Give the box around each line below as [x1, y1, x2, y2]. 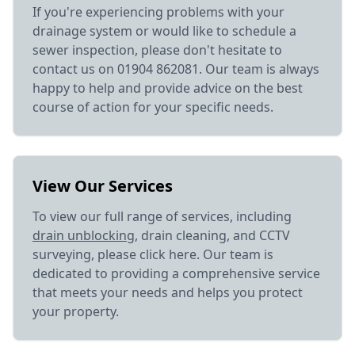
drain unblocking [32, 227, 135, 244]
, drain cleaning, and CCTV [135, 227, 290, 244]
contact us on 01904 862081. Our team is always [32, 60, 319, 78]
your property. [32, 303, 119, 320]
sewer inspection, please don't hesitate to [32, 41, 282, 59]
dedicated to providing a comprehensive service [32, 265, 320, 282]
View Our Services [32, 175, 173, 197]
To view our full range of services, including [32, 208, 292, 225]
